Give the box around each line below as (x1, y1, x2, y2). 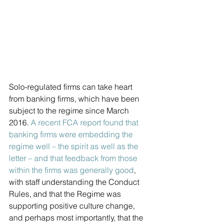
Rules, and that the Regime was (9, 189, 123, 199)
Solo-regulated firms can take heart (9, 82, 134, 92)
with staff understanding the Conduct (9, 177, 141, 187)
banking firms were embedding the (9, 129, 135, 140)
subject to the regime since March (9, 106, 131, 116)
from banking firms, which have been (9, 94, 141, 104)
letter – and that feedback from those (9, 153, 139, 164)
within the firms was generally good (9, 165, 134, 175)
